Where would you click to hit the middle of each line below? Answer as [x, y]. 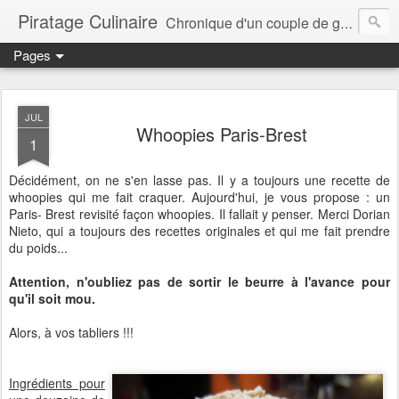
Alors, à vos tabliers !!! [71, 332]
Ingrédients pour [57, 383]
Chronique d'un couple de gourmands [253, 23]
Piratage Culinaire [88, 21]
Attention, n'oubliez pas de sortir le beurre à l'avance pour [199, 281]
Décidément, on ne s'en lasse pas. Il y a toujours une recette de [199, 180]
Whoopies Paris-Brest [222, 134]
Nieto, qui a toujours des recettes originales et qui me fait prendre [199, 231]
